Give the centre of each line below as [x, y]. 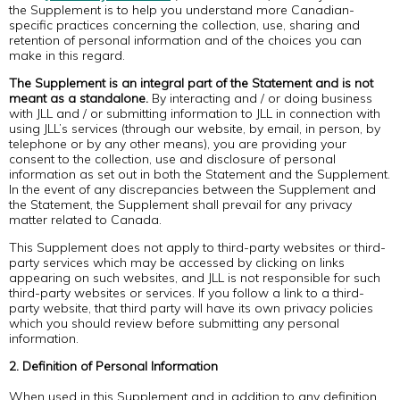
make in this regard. [67, 55]
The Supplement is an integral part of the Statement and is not [191, 83]
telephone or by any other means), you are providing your [178, 144]
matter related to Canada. [85, 220]
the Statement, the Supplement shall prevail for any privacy [180, 204]
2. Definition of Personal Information [113, 366]
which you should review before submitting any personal [174, 323]
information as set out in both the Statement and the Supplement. [200, 174]
